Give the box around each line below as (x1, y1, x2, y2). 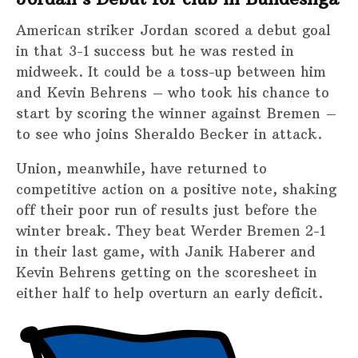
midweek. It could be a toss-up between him (16, 62, 326, 81)
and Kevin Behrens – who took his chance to (16, 83, 329, 101)
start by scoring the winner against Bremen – (16, 104, 336, 122)
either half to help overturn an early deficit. (16, 284, 323, 302)
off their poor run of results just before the (16, 201, 317, 219)
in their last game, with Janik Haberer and (16, 242, 316, 261)
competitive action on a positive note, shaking (16, 180, 336, 198)
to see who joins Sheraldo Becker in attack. (16, 125, 322, 143)
